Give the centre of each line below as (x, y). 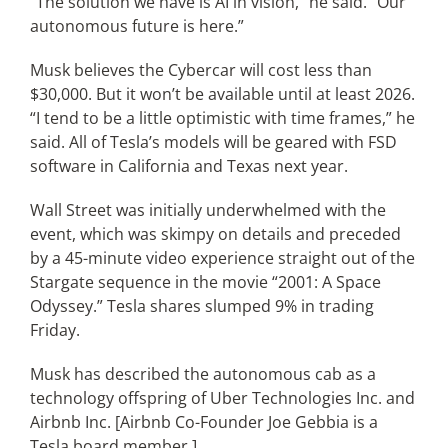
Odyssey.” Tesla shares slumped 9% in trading (201, 306)
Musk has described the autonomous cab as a (202, 374)
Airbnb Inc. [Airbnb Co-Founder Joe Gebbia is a (203, 422)
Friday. (54, 330)
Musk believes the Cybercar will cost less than (200, 70)
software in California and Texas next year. (188, 166)
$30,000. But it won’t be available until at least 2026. (222, 94)
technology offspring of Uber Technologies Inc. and (222, 398)
